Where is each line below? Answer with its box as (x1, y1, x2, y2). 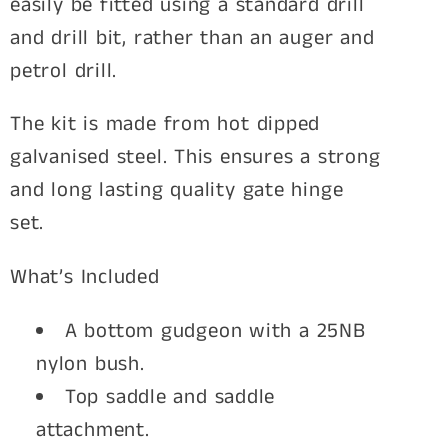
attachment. (36, 416, 150, 446)
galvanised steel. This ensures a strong (10, 143, 381, 173)
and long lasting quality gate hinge (10, 176, 344, 206)
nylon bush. (36, 350, 145, 380)
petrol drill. (10, 56, 118, 86)
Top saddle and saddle (64, 383, 276, 413)
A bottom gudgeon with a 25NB (64, 317, 366, 347)
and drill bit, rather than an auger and (10, 23, 375, 53)
